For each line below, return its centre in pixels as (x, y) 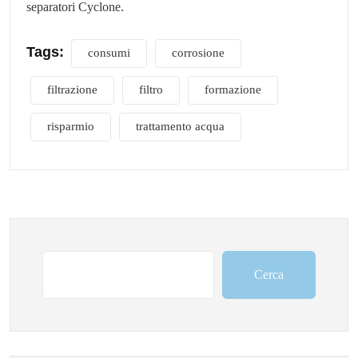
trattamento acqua (180, 126)
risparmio (71, 126)
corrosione (198, 53)
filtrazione (72, 89)
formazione (233, 89)
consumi (109, 53)
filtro (151, 89)
